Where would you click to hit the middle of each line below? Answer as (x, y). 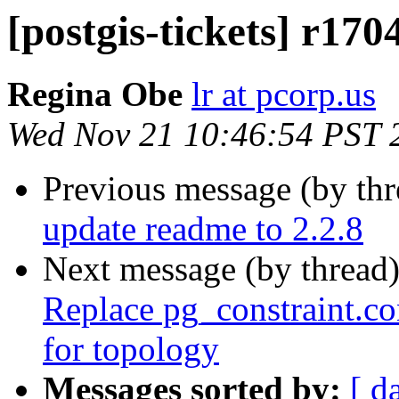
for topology (131, 349)
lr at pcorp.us (284, 94)
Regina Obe (95, 94)
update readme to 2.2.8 (203, 229)
